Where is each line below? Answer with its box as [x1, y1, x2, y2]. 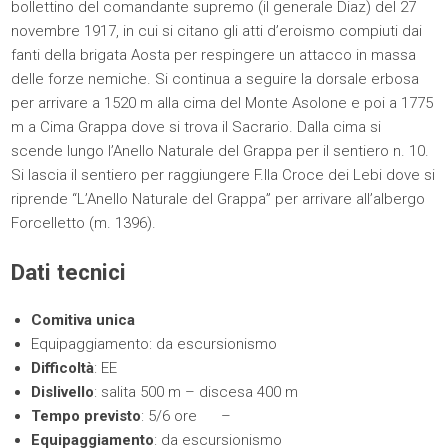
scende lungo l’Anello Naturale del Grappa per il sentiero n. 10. [11, 142, 430, 160]
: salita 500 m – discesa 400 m [94, 383, 299, 402]
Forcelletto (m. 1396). [11, 214, 157, 232]
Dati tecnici [11, 258, 127, 285]
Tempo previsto [31, 407, 142, 426]
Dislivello [31, 383, 95, 402]
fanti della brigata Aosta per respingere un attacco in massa [11, 46, 417, 64]
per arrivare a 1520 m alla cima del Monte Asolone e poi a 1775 [11, 94, 434, 112]
